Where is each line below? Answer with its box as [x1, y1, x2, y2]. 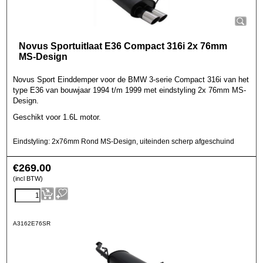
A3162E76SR [13, 220, 50, 227]
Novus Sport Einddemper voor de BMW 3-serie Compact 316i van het [13, 75, 249, 84]
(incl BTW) [13, 175, 43, 182]
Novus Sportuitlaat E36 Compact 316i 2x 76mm [19, 41, 227, 51]
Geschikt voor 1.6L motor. [13, 112, 101, 122]
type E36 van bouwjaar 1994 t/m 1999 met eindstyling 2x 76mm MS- [13, 86, 246, 95]
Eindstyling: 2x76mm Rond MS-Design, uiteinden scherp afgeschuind [13, 137, 234, 146]
